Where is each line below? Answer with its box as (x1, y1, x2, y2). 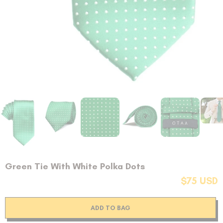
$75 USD (180, 175, 218, 187)
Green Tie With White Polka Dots (5, 161, 145, 172)
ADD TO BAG (91, 204, 130, 212)
